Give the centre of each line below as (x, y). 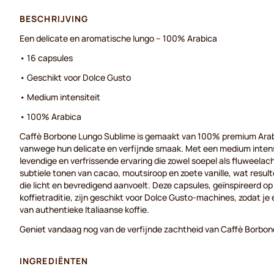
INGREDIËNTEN (54, 261)
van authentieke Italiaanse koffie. (84, 209)
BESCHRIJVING (54, 19)
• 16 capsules (46, 58)
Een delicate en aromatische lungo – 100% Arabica (118, 38)
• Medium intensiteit (60, 97)
